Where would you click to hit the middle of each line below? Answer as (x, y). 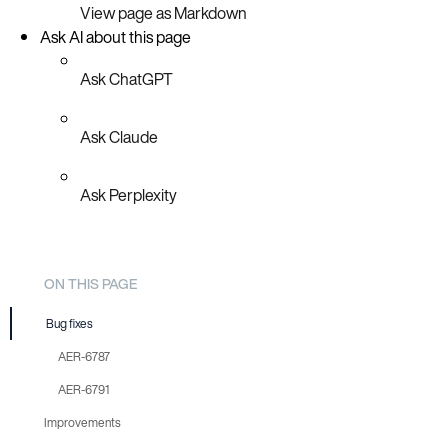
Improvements (82, 423)
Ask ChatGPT (126, 78)
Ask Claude (119, 136)
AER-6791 (83, 390)
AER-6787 (84, 357)
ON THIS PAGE (90, 283)
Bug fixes (69, 324)
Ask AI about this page (115, 36)
